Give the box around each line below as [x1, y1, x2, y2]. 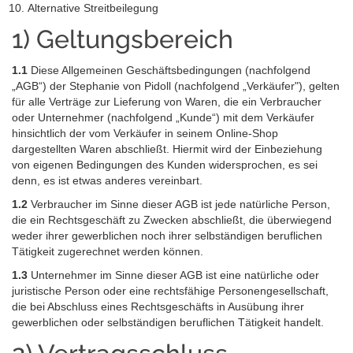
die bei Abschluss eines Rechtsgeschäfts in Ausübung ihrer [12, 299, 304, 313]
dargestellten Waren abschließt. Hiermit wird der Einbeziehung [12, 142, 322, 155]
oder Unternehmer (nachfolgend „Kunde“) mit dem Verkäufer [12, 110, 314, 124]
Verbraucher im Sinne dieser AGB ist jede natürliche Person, [28, 197, 330, 210]
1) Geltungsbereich [12, 24, 233, 54]
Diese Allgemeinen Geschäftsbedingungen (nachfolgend [28, 63, 310, 76]
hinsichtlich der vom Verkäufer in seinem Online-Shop [12, 126, 278, 139]
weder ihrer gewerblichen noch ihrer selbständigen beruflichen [12, 229, 322, 242]
